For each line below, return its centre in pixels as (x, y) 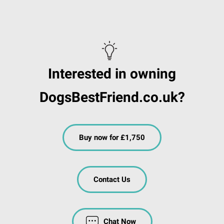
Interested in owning (112, 74)
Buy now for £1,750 (112, 138)
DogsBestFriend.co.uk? (112, 97)
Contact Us (112, 180)
